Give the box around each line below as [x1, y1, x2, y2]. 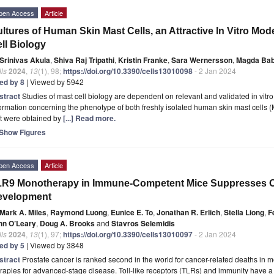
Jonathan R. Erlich [157, 206, 220, 218]
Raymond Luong [50, 206, 107, 218]
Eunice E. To [111, 206, 153, 218]
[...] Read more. [63, 112, 116, 124]
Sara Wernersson [171, 54, 232, 65]
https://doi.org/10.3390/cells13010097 [63, 228, 193, 240]
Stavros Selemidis [111, 217, 175, 229]
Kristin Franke [118, 54, 168, 65]
